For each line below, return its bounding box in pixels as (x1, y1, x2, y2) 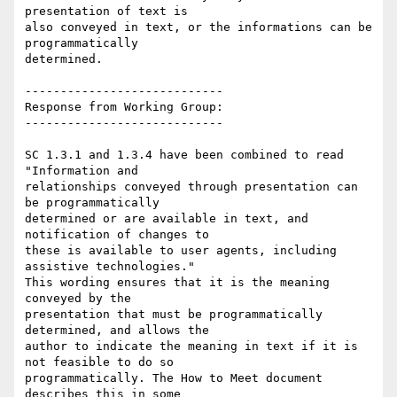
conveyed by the (25, 292, 131, 306)
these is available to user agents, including (25, 244, 337, 258)
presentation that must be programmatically (25, 307, 323, 322)
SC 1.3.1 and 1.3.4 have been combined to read (25, 148, 344, 162)
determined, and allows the (25, 323, 209, 338)
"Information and (25, 164, 138, 178)
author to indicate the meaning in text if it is (25, 339, 358, 354)
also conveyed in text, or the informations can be (25, 20, 372, 35)
